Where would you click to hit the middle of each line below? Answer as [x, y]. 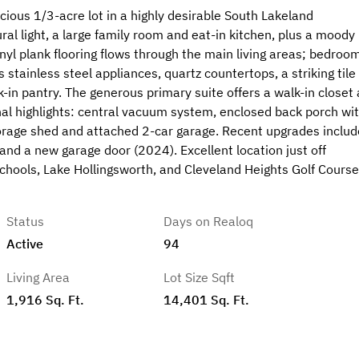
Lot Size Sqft [200, 277]
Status [26, 221]
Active [25, 243]
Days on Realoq [209, 221]
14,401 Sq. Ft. [207, 299]
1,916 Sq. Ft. [46, 299]
